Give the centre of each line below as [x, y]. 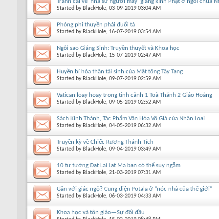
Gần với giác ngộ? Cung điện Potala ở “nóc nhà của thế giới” [134, 189]
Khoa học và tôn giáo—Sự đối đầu [101, 212]
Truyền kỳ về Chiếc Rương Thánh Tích [105, 142]
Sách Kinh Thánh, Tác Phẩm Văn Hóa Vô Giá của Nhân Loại [131, 118]
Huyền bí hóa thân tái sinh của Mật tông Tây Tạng [120, 71]
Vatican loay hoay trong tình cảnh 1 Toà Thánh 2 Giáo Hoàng [134, 95]
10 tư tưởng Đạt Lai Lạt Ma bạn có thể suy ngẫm [119, 165]
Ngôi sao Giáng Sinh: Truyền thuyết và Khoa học [118, 48]
